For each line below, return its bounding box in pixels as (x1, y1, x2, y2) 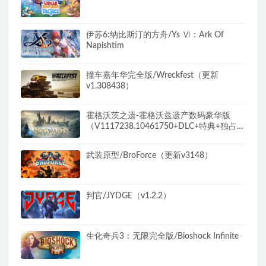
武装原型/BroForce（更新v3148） (86, 151, 213, 160)
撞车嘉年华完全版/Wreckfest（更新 (86, 71, 218, 80)
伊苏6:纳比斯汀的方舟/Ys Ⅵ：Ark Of (86, 31, 224, 40)
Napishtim (86, 42, 124, 50)
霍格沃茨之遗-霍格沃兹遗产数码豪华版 (86, 111, 230, 120)
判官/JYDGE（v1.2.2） (86, 192, 171, 201)
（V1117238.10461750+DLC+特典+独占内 (86, 122, 245, 131)
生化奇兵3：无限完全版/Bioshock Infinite (86, 232, 239, 240)
